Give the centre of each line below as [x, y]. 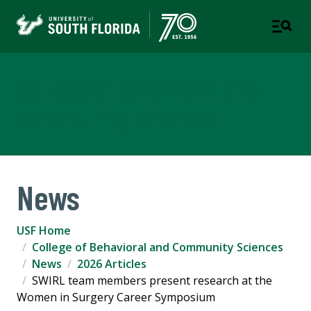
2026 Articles [112, 264]
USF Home [44, 231]
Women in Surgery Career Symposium [116, 297]
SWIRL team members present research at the [152, 281]
